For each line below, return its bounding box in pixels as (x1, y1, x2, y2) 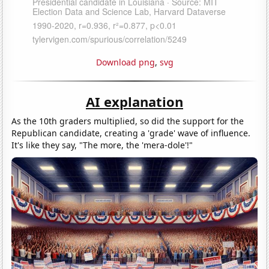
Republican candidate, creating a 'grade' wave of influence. (11, 127, 251, 139)
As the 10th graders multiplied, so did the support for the (11, 115, 244, 127)
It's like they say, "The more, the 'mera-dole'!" (11, 139, 193, 151)
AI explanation (86, 92, 183, 110)
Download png (95, 56, 155, 68)
